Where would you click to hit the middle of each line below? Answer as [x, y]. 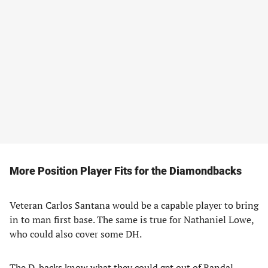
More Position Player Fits [71, 171]
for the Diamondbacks [187, 171]
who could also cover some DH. [76, 234]
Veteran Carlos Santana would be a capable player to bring [134, 205]
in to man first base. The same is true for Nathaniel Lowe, [132, 220]
